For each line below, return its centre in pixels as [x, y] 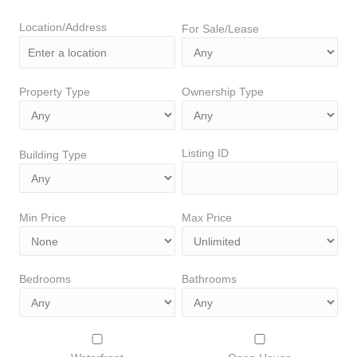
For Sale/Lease [220, 28]
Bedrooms [45, 279]
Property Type [55, 91]
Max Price [207, 217]
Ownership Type [223, 91]
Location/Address [63, 27]
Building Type [53, 154]
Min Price [43, 217]
